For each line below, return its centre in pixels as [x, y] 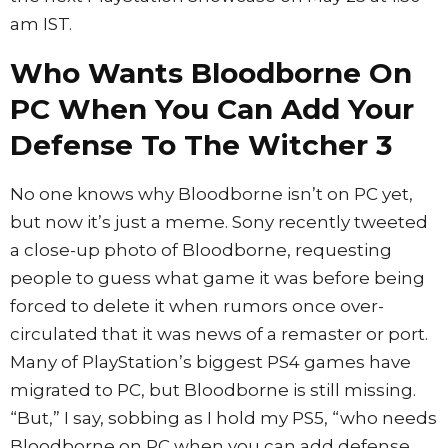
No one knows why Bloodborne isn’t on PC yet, [211, 193]
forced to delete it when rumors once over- [197, 305]
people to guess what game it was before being [217, 277]
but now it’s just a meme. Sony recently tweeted [219, 221]
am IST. [41, 23]
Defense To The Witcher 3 [201, 144]
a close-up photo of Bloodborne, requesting [201, 249]
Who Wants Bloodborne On [211, 72]
